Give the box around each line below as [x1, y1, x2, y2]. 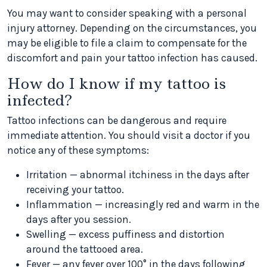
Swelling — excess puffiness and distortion [26, 228, 225, 240]
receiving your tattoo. [26, 184, 124, 195]
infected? [7, 90, 72, 110]
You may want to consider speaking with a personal [7, 7, 247, 19]
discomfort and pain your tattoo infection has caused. [7, 52, 257, 64]
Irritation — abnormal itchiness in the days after [26, 169, 249, 181]
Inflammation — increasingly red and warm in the [26, 198, 259, 210]
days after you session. [26, 213, 131, 225]
